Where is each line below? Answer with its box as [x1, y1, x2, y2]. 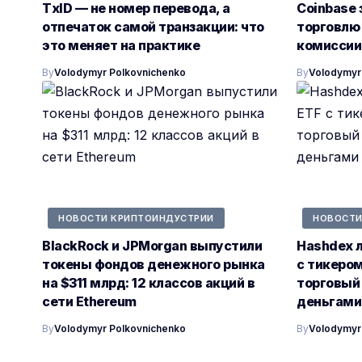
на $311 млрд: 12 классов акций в [42, 275, 255, 292]
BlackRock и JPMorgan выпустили [42, 238, 262, 255]
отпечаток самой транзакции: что [42, 19, 264, 36]
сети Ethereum [42, 293, 137, 310]
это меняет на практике [42, 37, 200, 54]
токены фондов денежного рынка [42, 256, 265, 273]
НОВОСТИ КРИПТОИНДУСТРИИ [58, 212, 214, 224]
